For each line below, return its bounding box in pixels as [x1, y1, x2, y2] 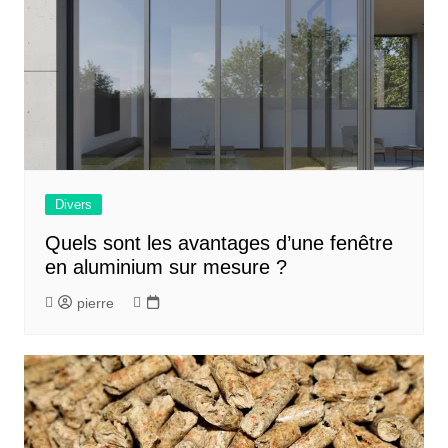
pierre [76, 294, 114, 311]
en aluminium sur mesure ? [44, 255, 287, 278]
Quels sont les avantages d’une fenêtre [44, 231, 393, 254]
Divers [54, 196, 92, 212]
